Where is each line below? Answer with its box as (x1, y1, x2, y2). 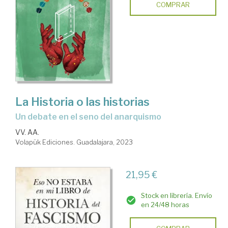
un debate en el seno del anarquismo (21, 112, 161, 122)
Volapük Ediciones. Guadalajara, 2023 (15, 138, 133, 147)
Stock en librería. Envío (140, 191, 212, 200)
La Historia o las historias (15, 95, 150, 109)
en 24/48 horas (140, 201, 189, 209)
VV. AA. (15, 128, 39, 137)
